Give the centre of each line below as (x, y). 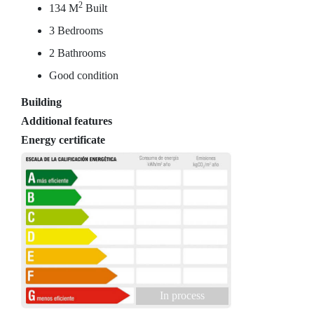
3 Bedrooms (76, 30)
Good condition (84, 75)
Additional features (67, 121)
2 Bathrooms (77, 53)
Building (41, 102)
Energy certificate (63, 140)
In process (182, 296)
